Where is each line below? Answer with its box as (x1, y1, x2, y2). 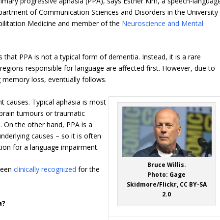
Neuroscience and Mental (122, 19, 204, 28)
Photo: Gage (147, 170, 186, 179)
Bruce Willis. (147, 161, 186, 169)
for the (76, 165, 100, 174)
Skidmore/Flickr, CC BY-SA (126, 180, 207, 189)
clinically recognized (14, 165, 77, 174)
